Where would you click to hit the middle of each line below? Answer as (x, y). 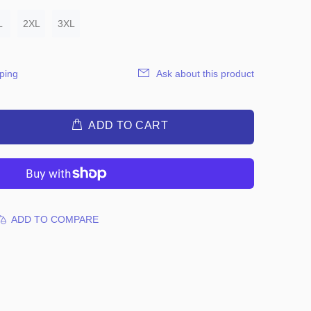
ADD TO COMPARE (55, 219)
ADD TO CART (128, 125)
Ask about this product (205, 74)
